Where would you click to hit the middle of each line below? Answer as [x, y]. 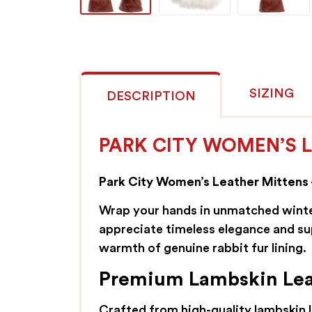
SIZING [272, 94]
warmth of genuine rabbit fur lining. [202, 248]
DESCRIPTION [151, 96]
